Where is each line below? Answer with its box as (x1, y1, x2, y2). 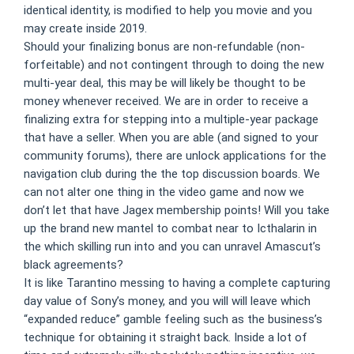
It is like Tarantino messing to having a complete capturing (24, 276, 330, 290)
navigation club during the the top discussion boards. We (24, 167, 320, 181)
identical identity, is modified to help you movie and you (24, 3, 312, 17)
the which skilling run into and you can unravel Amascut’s (24, 239, 321, 254)
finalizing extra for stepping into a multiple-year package (24, 112, 318, 126)
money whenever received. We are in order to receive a (24, 94, 308, 108)
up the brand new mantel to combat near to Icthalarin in (24, 221, 317, 235)
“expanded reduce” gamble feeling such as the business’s (24, 312, 322, 326)
